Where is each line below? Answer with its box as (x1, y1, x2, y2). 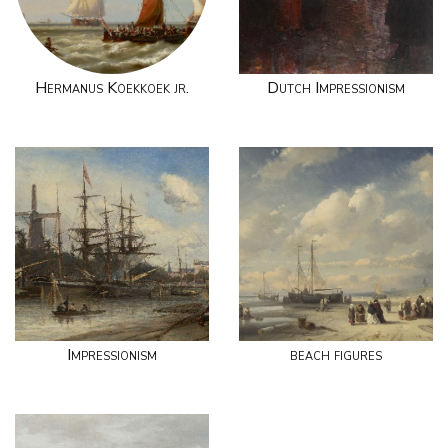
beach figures (290, 344, 382, 367)
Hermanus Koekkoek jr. (35, 77, 189, 100)
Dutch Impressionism (267, 77, 405, 100)
